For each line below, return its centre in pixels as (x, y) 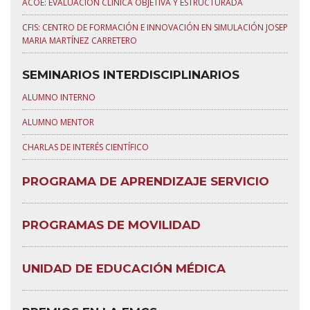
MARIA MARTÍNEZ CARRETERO (80, 40)
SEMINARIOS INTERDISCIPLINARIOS (131, 75)
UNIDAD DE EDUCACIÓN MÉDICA (124, 268)
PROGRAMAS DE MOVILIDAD (111, 225)
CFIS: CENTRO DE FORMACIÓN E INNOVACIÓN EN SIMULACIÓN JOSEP (155, 27)
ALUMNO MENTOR (58, 122)
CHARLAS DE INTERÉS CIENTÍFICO (85, 147)
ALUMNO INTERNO (59, 97)
